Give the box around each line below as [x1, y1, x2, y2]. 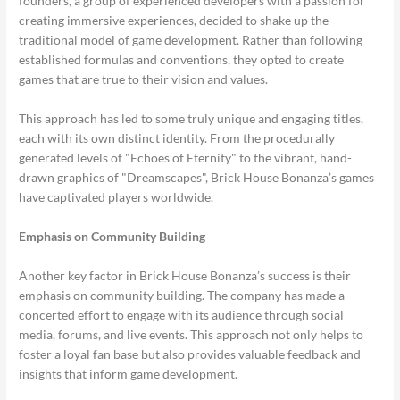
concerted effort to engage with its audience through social [19, 307, 345, 323]
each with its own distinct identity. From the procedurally [19, 130, 336, 146]
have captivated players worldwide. [19, 189, 214, 205]
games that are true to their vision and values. [19, 71, 269, 87]
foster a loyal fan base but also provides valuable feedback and [19, 346, 362, 362]
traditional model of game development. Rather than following [19, 32, 363, 48]
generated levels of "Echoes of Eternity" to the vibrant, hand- [19, 150, 353, 166]
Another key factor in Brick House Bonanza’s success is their [19, 268, 352, 284]
